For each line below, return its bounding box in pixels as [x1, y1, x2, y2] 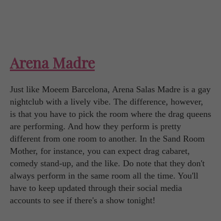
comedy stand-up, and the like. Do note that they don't [10, 158, 205, 168]
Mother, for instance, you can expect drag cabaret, [10, 146, 190, 156]
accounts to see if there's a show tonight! [10, 195, 155, 205]
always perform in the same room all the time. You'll [10, 170, 198, 181]
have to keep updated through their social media [10, 183, 182, 193]
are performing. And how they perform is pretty [10, 121, 181, 131]
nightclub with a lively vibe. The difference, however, [10, 96, 203, 107]
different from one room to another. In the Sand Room [10, 133, 205, 144]
